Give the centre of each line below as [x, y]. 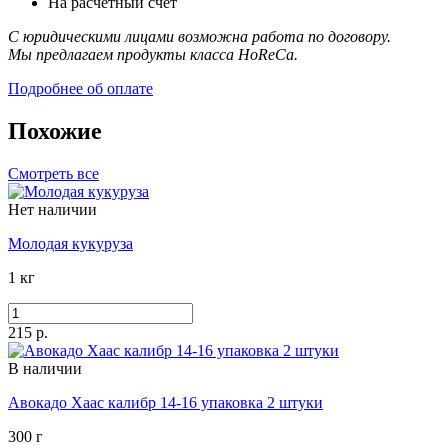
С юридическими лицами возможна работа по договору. [199, 37]
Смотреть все [53, 173]
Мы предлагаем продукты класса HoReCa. [153, 55]
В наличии [45, 368]
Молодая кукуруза [70, 243]
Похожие [55, 130]
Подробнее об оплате [80, 89]
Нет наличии [52, 209]
